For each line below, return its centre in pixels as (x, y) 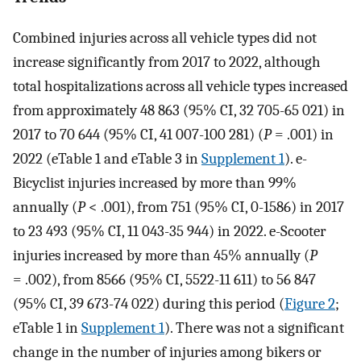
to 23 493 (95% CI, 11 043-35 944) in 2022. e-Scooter (170, 231)
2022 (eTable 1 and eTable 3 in (107, 158)
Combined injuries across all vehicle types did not (165, 37)
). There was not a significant (254, 328)
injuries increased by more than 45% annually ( (161, 255)
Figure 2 (310, 303)
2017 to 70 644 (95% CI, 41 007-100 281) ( (138, 134)
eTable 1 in (47, 328)
